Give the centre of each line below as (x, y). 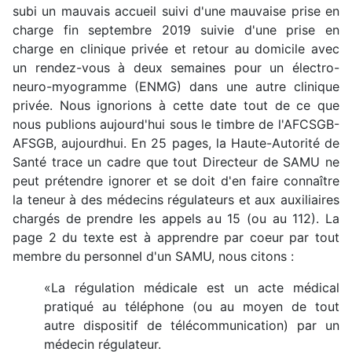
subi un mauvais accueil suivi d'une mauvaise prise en (176, 11)
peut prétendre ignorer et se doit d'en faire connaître (176, 180)
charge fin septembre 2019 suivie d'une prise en (176, 29)
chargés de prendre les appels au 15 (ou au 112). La (176, 218)
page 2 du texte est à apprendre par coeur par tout (176, 237)
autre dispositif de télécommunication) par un (192, 325)
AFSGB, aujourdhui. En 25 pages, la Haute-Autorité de (176, 143)
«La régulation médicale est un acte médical (192, 287)
